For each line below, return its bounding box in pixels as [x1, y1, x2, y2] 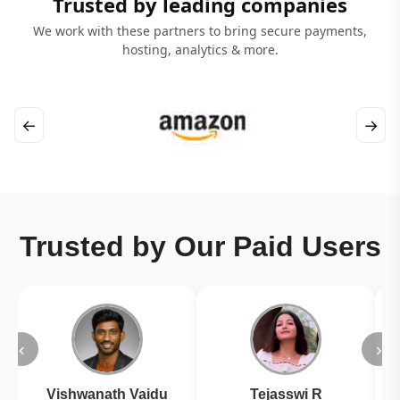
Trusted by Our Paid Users [19, 230, 381, 262]
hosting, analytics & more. [121, 40, 279, 58]
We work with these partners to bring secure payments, [33, 21, 367, 39]
